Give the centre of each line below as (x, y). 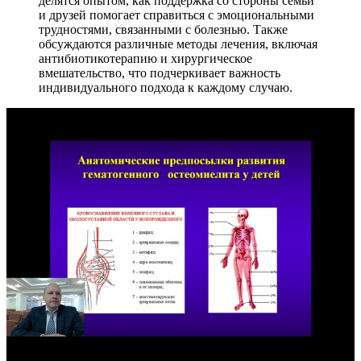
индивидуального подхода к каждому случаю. (166, 87)
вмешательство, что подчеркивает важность (160, 73)
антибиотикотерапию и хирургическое (145, 58)
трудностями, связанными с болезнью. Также (163, 29)
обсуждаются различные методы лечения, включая (178, 44)
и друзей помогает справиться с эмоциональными (176, 15)
